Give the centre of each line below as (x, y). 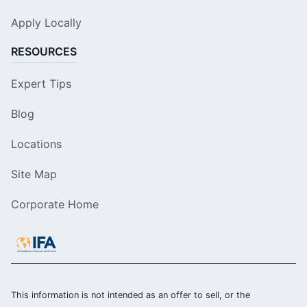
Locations (36, 144)
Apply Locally (46, 23)
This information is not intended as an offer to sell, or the (131, 295)
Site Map (34, 174)
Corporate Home (55, 205)
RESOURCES (44, 52)
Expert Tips (41, 84)
